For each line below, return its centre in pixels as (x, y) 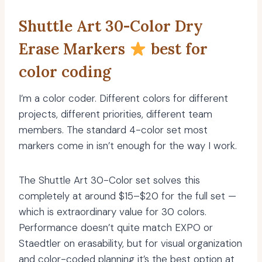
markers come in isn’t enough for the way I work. (128, 146)
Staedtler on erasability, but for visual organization (130, 244)
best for (177, 49)
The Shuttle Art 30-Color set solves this (109, 180)
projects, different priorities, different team (116, 114)
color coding (65, 72)
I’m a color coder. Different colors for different (123, 99)
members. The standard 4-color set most (113, 130)
